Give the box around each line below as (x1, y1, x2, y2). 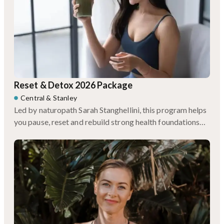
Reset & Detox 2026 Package (14, 79, 133, 90)
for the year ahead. (14, 128, 78, 138)
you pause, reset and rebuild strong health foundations (14, 116, 200, 126)
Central (20, 93, 45, 102)
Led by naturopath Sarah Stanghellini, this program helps (14, 104, 207, 114)
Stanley (52, 93, 77, 102)
